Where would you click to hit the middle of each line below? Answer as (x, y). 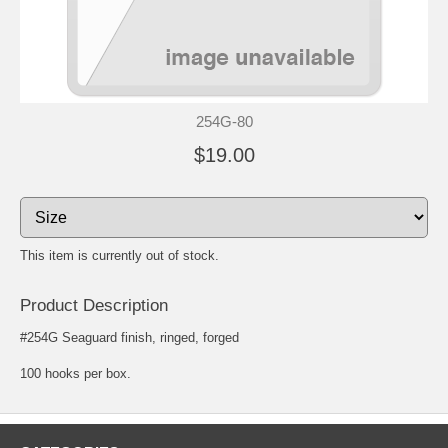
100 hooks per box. (75, 374)
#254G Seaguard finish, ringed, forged (129, 338)
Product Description (94, 306)
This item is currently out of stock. (119, 256)
